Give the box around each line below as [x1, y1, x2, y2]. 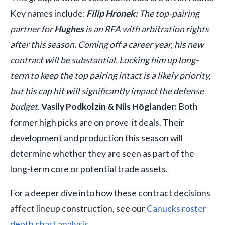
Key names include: [10, 8, 86, 19]
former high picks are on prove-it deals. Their [10, 117, 184, 128]
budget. [10, 101, 41, 112]
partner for [10, 23, 54, 34]
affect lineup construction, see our [10, 203, 147, 214]
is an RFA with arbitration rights [84, 23, 209, 34]
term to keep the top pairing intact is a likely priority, [10, 70, 211, 81]
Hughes [54, 23, 84, 34]
